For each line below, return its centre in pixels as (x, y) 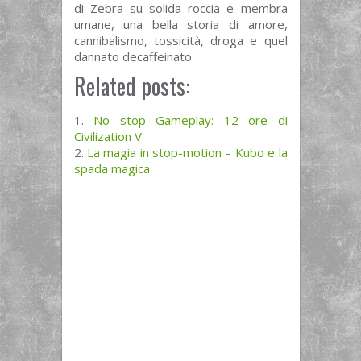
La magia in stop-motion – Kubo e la (187, 153)
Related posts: (132, 86)
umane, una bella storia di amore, (180, 25)
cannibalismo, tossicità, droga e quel (180, 41)
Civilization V (108, 137)
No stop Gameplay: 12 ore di (191, 120)
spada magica (112, 169)
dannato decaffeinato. (134, 57)
